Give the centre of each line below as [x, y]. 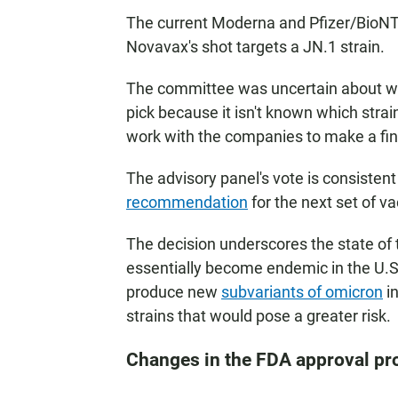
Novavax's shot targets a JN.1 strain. [255, 47]
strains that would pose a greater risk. [259, 316]
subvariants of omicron [302, 292]
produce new [174, 292]
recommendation [187, 202]
